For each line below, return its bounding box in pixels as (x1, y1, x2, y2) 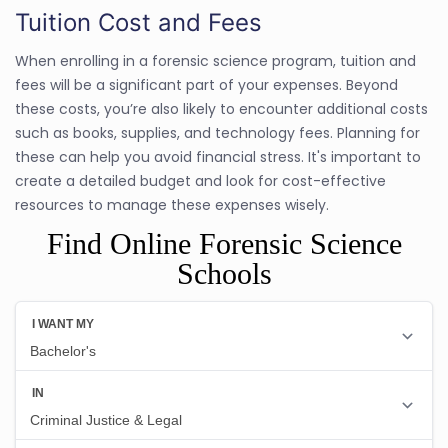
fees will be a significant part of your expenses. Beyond (15, 74, 398, 95)
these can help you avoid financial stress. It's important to (15, 146, 421, 167)
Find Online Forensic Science (46, 226, 402, 260)
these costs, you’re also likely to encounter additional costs (15, 98, 428, 119)
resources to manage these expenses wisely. (15, 194, 329, 215)
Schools (176, 256, 272, 290)
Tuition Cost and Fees (15, 7, 262, 37)
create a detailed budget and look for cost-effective (15, 170, 386, 191)
